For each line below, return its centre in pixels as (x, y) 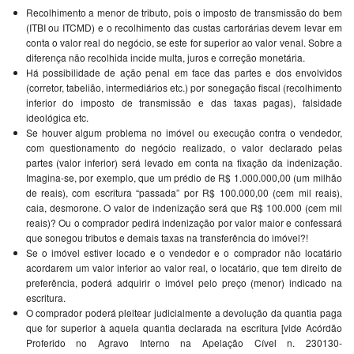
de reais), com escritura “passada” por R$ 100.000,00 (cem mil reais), (184, 193)
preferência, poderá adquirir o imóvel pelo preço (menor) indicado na (184, 283)
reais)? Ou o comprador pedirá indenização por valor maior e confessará (184, 223)
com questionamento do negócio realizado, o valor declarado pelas (184, 148)
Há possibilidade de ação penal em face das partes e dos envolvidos (184, 73)
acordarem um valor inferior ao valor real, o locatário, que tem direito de (184, 268)
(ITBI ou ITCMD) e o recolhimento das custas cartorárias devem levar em (184, 28)
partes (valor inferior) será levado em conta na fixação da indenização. (184, 163)
